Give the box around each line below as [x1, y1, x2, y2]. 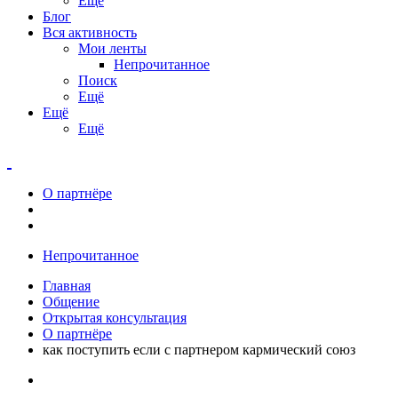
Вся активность [43, 24, 137, 40]
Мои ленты [78, 40, 147, 56]
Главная [43, 277, 91, 293]
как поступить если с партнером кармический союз [43, 341, 355, 357]
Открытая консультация [43, 309, 187, 325]
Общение [43, 293, 99, 309]
